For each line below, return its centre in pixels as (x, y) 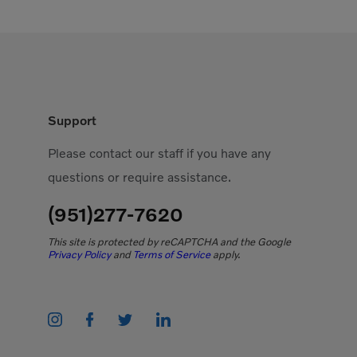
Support (72, 121)
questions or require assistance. (139, 177)
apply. (225, 255)
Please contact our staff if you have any (159, 153)
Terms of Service (172, 255)
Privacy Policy (79, 255)
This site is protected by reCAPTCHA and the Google (169, 242)
